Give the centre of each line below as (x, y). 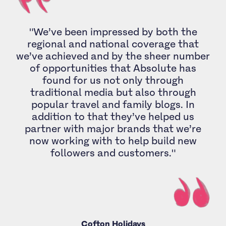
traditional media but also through (113, 92)
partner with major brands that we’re (113, 129)
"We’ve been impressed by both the (113, 32)
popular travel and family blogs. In (113, 104)
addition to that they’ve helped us (113, 117)
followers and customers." (113, 153)
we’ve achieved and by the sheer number (113, 56)
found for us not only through (113, 80)
